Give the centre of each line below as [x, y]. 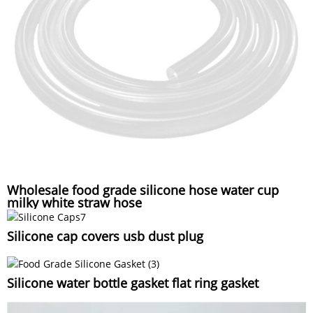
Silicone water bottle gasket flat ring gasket [133, 283]
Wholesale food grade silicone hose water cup [143, 190]
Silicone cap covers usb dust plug [105, 236]
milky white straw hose [74, 202]
